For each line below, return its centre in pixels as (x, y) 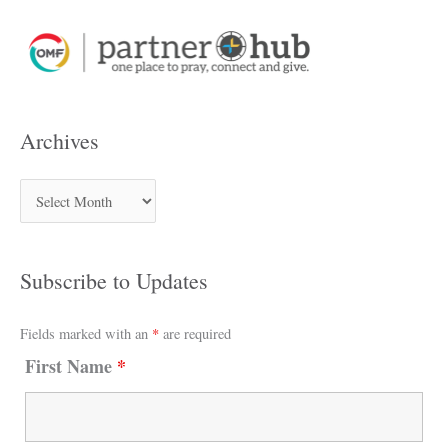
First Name (71, 366)
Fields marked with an (86, 334)
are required (195, 334)
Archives (59, 140)
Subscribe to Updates (114, 281)
